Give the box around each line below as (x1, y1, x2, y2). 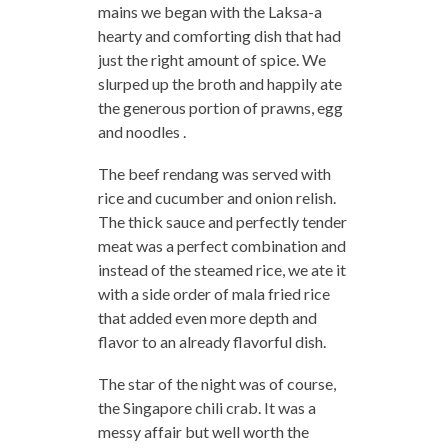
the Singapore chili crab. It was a (97, 398, 316, 418)
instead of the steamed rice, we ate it (97, 260, 346, 280)
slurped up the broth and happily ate (97, 74, 342, 94)
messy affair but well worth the (97, 422, 309, 442)
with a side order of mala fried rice (97, 284, 330, 304)
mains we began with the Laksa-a (97, 2, 322, 22)
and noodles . (97, 122, 186, 142)
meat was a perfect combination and (97, 236, 346, 256)
